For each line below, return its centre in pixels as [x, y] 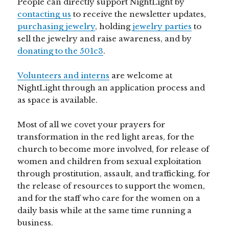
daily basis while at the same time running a [105, 211]
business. [36, 223]
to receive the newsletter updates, [139, 14]
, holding [114, 27]
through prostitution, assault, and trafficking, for [114, 174]
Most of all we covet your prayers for [91, 125]
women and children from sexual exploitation [110, 162]
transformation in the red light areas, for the [106, 137]
